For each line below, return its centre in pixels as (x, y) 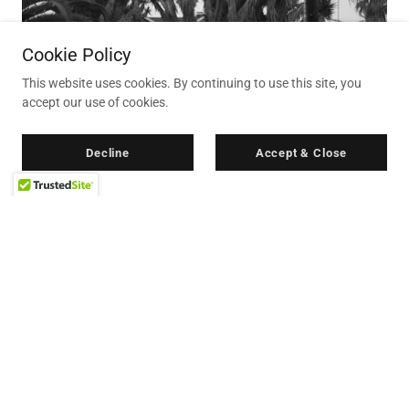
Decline (108, 152)
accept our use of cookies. (95, 102)
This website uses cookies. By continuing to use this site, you (192, 83)
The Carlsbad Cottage (110, 233)
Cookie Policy (76, 55)
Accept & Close (301, 152)
